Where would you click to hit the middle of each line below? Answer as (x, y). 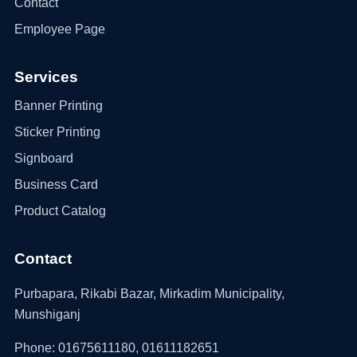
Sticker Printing (57, 132)
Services (46, 77)
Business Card (56, 184)
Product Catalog (60, 211)
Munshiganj (47, 314)
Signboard (43, 158)
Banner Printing (58, 106)
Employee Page (59, 29)
